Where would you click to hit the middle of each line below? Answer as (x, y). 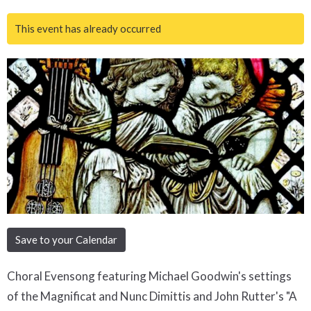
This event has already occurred (88, 28)
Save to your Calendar (66, 239)
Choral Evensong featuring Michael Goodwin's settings (149, 276)
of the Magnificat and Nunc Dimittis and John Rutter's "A (152, 296)
